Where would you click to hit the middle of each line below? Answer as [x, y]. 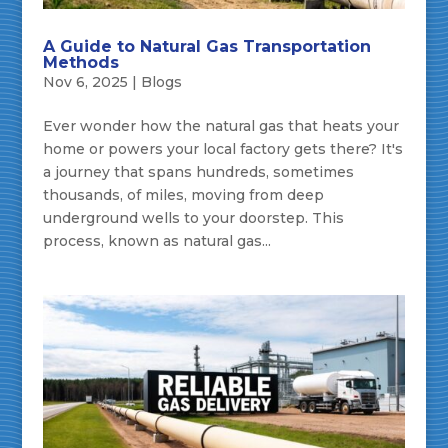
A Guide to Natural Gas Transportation [206, 47]
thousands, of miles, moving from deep [183, 195]
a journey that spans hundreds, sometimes [198, 172]
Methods [80, 63]
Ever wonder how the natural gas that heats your [220, 126]
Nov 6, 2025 [85, 82]
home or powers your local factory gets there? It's [222, 149]
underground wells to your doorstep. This [193, 218]
